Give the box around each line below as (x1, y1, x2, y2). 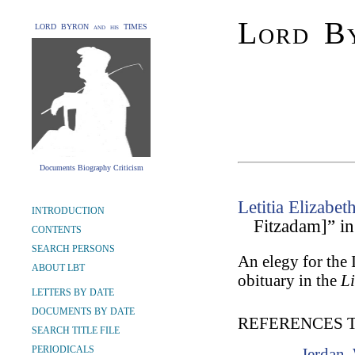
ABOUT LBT (32, 262, 85, 273)
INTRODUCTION (32, 205, 105, 216)
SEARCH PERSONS (32, 243, 115, 254)
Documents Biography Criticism (39, 163, 143, 172)
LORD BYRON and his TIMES (35, 22, 147, 31)
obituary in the (238, 272, 341, 289)
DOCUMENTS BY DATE (32, 306, 135, 317)
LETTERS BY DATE (32, 287, 114, 298)
